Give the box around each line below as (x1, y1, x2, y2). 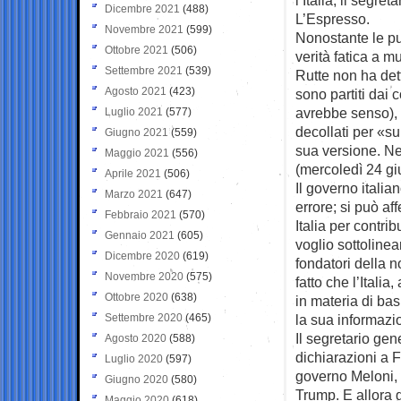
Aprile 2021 (105, 166, 161, 180)
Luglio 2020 (105, 352, 163, 365)
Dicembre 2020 (105, 249, 180, 262)
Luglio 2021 (105, 105, 163, 118)
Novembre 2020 (105, 269, 183, 283)
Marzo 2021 (105, 187, 163, 200)
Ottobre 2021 (105, 43, 168, 56)
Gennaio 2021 (105, 228, 175, 242)
